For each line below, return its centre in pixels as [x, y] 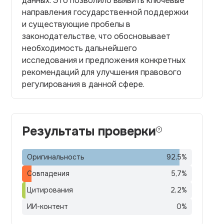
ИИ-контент [47, 206]
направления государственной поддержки [105, 12]
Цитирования [50, 190]
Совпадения [48, 173]
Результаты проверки [89, 131]
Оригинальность [56, 157]
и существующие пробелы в [76, 24]
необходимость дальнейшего [79, 48]
